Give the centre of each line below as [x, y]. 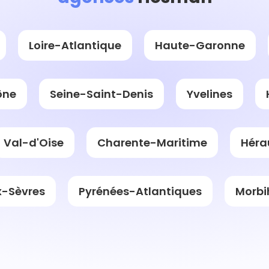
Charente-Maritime [152, 142]
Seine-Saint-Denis [101, 94]
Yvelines [210, 94]
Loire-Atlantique [75, 45]
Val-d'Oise [33, 142]
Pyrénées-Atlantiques [140, 191]
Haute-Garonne [200, 45]
